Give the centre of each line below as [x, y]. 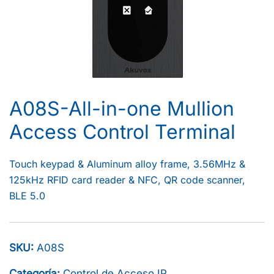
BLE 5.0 [27, 196]
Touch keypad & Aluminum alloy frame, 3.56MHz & [127, 164]
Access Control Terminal [122, 132]
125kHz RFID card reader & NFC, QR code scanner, [127, 180]
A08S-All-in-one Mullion [122, 109]
